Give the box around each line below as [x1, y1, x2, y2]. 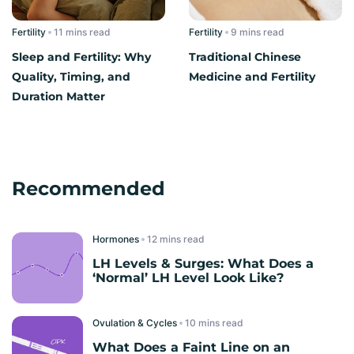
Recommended [12, 176, 165, 200]
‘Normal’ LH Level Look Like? [92, 269, 284, 285]
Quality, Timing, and [12, 69, 130, 84]
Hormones [92, 232, 141, 245]
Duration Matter [12, 88, 105, 104]
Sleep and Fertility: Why [12, 49, 151, 64]
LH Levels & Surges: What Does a [92, 255, 314, 271]
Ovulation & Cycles [92, 316, 179, 329]
